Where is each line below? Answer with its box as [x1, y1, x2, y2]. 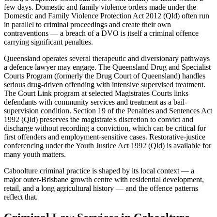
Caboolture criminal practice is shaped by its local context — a [4, 166, 194, 175]
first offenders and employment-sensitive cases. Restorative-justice [4, 132, 205, 141]
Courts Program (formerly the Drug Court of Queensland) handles [4, 71, 205, 80]
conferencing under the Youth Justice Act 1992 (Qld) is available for [4, 141, 211, 150]
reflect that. [4, 192, 38, 201]
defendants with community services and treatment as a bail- [4, 97, 187, 106]
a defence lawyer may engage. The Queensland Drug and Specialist [4, 62, 211, 71]
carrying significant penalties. [4, 37, 93, 46]
